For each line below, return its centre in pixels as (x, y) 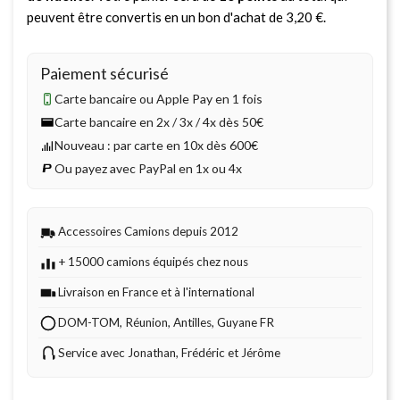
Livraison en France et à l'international (156, 292)
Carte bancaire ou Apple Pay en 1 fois (158, 98)
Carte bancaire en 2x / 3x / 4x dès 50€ (159, 121)
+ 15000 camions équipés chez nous (153, 261)
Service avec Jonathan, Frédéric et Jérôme (169, 352)
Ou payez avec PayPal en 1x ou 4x (148, 168)
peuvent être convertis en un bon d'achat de (156, 17)
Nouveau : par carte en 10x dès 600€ (156, 145)
